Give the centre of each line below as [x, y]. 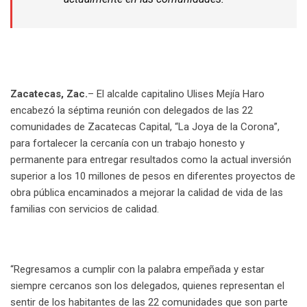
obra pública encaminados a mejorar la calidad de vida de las [147, 192]
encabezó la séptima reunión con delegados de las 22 [132, 110]
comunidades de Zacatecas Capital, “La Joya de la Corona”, [145, 126]
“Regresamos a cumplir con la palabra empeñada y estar [137, 269]
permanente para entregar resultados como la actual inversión [151, 159]
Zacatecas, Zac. [49, 94]
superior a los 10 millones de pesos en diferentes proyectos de [153, 176]
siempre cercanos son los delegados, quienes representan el [147, 285]
